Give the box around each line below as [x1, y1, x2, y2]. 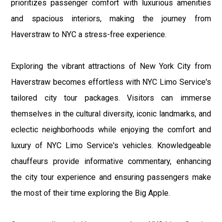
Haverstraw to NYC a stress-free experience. [11, 29, 167, 39]
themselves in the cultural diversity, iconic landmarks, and [11, 109, 211, 118]
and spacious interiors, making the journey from [11, 13, 211, 23]
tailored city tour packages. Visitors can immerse [11, 93, 211, 103]
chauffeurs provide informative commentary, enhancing [11, 156, 211, 166]
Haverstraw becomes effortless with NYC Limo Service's [11, 77, 211, 87]
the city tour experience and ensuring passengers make [11, 172, 211, 182]
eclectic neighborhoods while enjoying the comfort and [11, 124, 211, 134]
